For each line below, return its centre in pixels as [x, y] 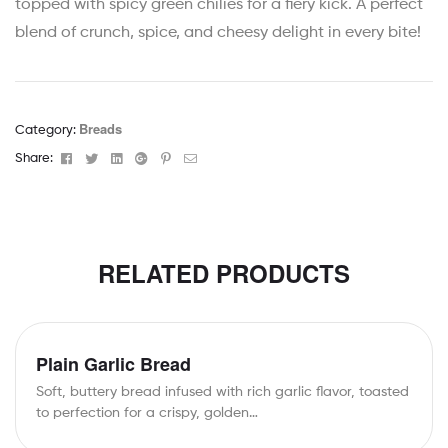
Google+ [176, 158]
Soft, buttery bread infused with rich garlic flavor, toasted [222, 391]
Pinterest [200, 158]
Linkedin [148, 158]
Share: [34, 159]
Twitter [120, 158]
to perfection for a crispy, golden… [147, 412]
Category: [47, 131]
